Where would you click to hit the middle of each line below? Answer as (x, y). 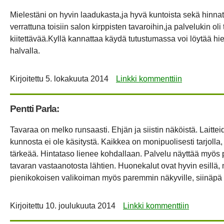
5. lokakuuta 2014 (77, 79)
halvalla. (25, 51)
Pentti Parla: (34, 108)
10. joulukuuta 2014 (80, 205)
